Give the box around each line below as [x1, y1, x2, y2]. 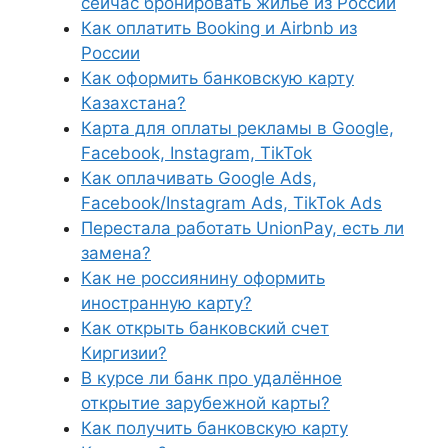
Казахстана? [81, 93, 186, 113]
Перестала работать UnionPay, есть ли [81, 218, 404, 238]
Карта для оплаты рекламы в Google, [81, 118, 394, 138]
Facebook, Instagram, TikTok [81, 143, 312, 163]
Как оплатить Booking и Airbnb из [81, 18, 357, 38]
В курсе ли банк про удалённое [81, 368, 342, 388]
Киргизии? [81, 343, 167, 363]
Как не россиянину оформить [81, 268, 325, 288]
